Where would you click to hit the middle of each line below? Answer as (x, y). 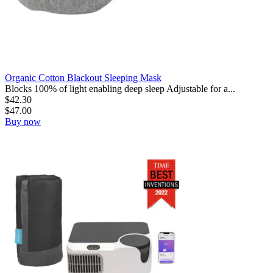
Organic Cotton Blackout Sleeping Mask (83, 77)
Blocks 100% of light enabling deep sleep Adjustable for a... (120, 88)
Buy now (23, 121)
